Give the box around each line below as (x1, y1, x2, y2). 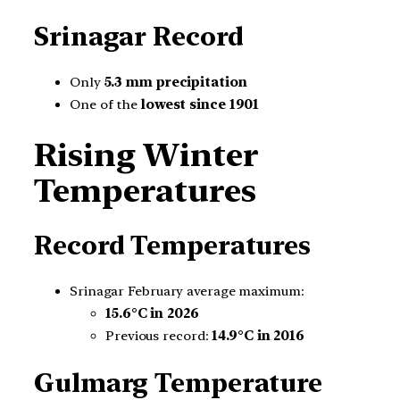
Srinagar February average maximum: (70, 283, 304, 300)
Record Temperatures (34, 229, 312, 261)
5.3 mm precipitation (104, 74, 247, 91)
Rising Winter (34, 136, 259, 175)
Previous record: (105, 328, 212, 345)
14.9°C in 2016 (212, 328, 304, 345)
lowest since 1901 (140, 96, 260, 113)
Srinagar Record (34, 21, 244, 52)
